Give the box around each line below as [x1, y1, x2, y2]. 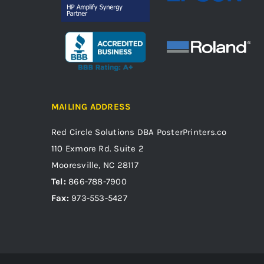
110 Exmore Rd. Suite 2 [51, 143, 144, 154]
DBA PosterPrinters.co [134, 126, 227, 137]
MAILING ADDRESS [51, 101, 131, 112]
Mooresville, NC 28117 [51, 159, 138, 170]
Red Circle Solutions [51, 126, 135, 137]
